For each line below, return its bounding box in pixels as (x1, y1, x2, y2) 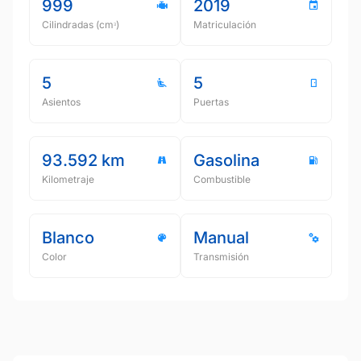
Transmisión (193, 250, 249, 263)
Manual (193, 227, 249, 247)
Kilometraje (42, 172, 94, 185)
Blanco (42, 227, 94, 247)
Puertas (193, 95, 229, 108)
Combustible (193, 172, 251, 185)
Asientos (42, 95, 81, 108)
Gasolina (193, 150, 259, 170)
